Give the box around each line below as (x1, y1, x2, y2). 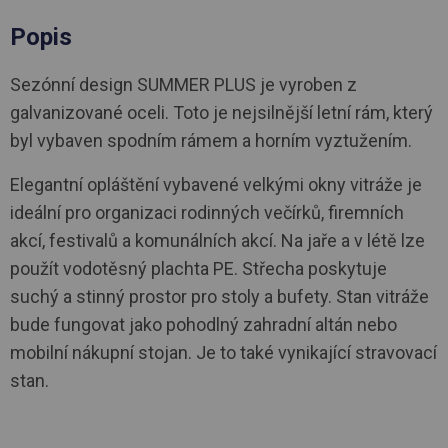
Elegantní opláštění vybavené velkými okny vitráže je (10, 173, 422, 195)
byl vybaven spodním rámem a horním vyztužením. (10, 129, 412, 151)
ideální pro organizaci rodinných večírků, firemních (10, 201, 404, 223)
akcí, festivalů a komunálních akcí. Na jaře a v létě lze (10, 229, 425, 251)
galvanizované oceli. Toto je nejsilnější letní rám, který (10, 101, 433, 123)
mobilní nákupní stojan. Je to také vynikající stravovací (10, 341, 437, 363)
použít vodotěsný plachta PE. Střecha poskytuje (10, 257, 387, 279)
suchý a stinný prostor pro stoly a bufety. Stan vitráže (10, 285, 429, 307)
